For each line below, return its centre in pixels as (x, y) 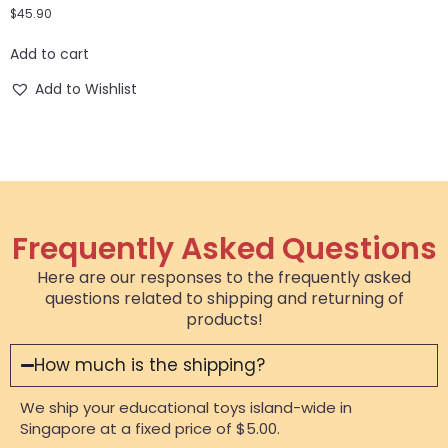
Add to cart (49, 54)
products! (224, 319)
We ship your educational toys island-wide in (186, 407)
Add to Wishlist (86, 89)
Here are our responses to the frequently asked (224, 277)
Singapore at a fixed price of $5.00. (150, 428)
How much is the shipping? (150, 365)
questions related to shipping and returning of (224, 298)
